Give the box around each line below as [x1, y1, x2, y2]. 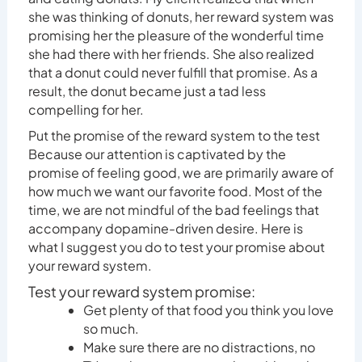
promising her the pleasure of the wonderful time [27, 27, 324, 44]
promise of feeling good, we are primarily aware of [27, 164, 334, 182]
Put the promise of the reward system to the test [27, 127, 320, 145]
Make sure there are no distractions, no [82, 339, 315, 356]
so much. [82, 320, 141, 338]
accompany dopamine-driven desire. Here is [27, 220, 303, 238]
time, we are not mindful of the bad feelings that [27, 201, 319, 219]
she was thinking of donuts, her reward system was [27, 8, 334, 26]
